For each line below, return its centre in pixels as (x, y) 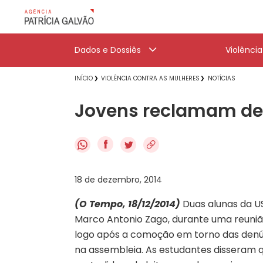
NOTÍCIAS (222, 78)
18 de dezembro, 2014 (118, 179)
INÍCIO (84, 78)
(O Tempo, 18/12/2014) (127, 204)
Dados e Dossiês (108, 50)
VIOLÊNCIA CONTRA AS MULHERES (150, 78)
